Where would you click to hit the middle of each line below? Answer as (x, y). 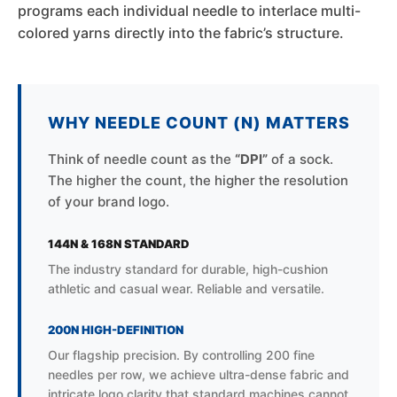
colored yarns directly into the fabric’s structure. (181, 33)
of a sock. (300, 160)
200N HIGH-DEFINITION (116, 330)
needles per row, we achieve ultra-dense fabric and (198, 375)
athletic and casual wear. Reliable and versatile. (186, 289)
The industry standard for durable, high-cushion (188, 269)
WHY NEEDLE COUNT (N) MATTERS (199, 123)
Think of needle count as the (141, 160)
